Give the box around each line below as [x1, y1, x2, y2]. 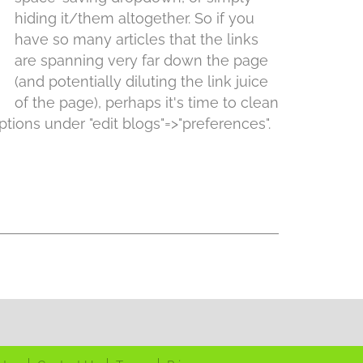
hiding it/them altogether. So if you [15, 10, 254, 27]
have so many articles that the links [15, 31, 258, 48]
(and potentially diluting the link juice [15, 73, 268, 90]
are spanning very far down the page [15, 52, 268, 69]
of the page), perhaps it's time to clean [15, 94, 279, 111]
